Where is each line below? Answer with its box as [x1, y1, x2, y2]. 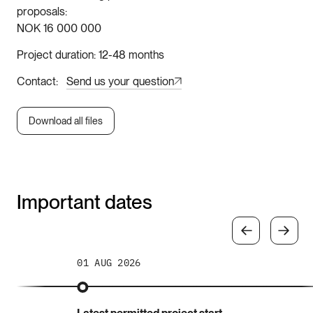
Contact [17, 74, 56, 88]
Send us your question [66, 74, 174, 88]
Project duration [17, 48, 94, 61]
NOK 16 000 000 [17, 21, 101, 35]
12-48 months [99, 48, 164, 61]
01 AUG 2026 [77, 256, 141, 269]
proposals [17, 4, 65, 18]
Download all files [29, 115, 103, 126]
